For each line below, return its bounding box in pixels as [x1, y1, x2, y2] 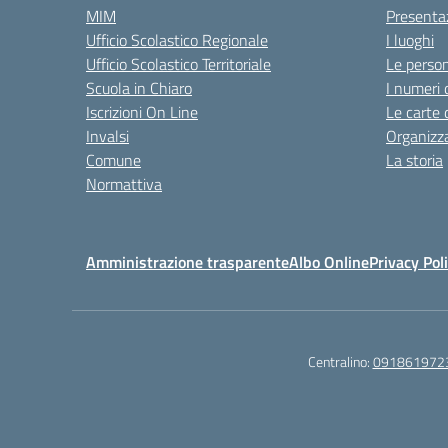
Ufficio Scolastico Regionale [86, 28, 268, 52]
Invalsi [86, 124, 129, 148]
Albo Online [289, 250, 369, 274]
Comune [86, 148, 141, 172]
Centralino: [307, 351, 373, 372]
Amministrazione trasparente [86, 250, 289, 274]
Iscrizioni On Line [86, 100, 198, 124]
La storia [386, 148, 443, 172]
